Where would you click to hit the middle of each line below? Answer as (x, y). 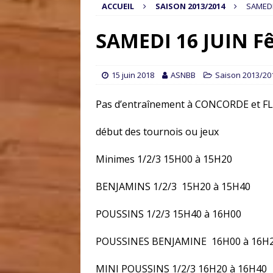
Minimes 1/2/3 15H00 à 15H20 (164, 159)
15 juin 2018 (133, 75)
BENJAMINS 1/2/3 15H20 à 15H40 (173, 186)
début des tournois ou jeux (157, 131)
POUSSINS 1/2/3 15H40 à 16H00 (168, 214)
